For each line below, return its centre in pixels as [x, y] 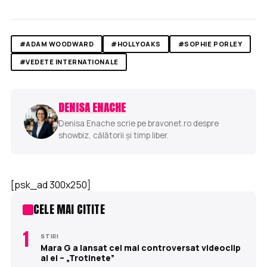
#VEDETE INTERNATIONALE [69, 62]
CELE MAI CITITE [69, 209]
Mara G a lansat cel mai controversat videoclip [141, 247]
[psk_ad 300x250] [51, 184]
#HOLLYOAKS [136, 44]
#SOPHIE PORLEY [210, 44]
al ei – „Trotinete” [77, 257]
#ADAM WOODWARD [57, 44]
